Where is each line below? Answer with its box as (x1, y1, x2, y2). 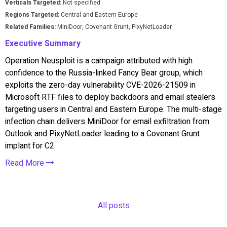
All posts (97, 199, 130, 212)
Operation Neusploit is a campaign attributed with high (5, 54, 193, 67)
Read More (5, 157, 46, 169)
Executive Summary (5, 37, 81, 50)
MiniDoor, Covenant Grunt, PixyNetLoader (57, 22, 172, 31)
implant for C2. (5, 139, 56, 152)
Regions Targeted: (5, 10, 59, 19)
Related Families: (5, 22, 57, 31)
